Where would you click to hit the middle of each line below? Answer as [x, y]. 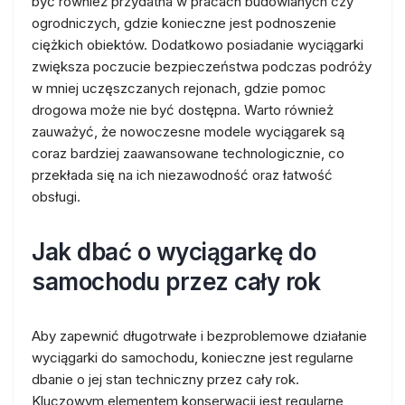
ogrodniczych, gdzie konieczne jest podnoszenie [184, 23]
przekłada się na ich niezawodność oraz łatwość [182, 175]
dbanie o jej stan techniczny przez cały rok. [165, 379]
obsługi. [56, 197]
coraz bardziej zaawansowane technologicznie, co [188, 153]
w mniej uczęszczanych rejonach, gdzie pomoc [179, 88]
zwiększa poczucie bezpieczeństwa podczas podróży [202, 66]
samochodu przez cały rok [176, 282]
